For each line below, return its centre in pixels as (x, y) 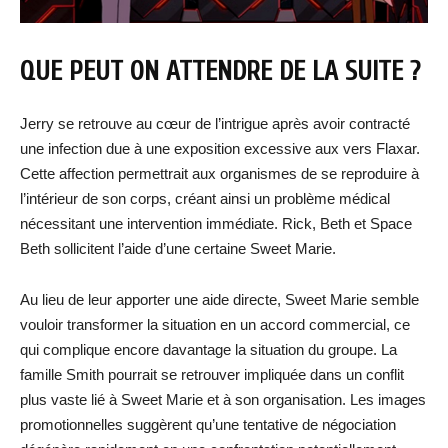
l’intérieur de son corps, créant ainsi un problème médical (205, 198)
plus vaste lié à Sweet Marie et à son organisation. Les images (223, 399)
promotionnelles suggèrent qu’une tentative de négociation (208, 424)
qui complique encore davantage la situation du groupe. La (208, 349)
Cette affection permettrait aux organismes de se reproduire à (219, 173)
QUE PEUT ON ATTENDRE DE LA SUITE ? (220, 71)
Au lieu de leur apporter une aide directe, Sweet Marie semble (219, 299)
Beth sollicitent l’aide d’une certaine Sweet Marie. (178, 248)
